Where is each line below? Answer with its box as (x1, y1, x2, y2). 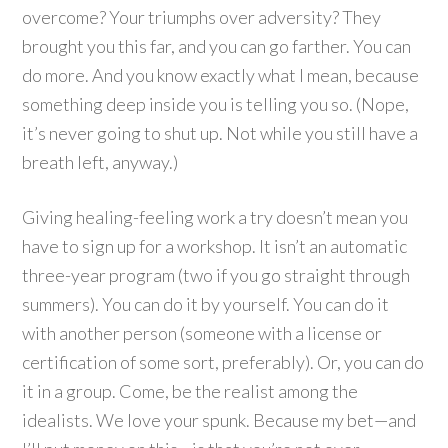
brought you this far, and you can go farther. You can (22, 35, 412, 57)
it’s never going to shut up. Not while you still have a (22, 122, 419, 144)
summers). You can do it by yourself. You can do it (22, 293, 390, 315)
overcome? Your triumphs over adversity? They (22, 6, 382, 28)
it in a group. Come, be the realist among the (22, 380, 359, 402)
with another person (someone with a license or (22, 322, 383, 344)
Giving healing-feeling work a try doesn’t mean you (22, 206, 409, 228)
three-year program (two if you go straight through (22, 264, 411, 286)
